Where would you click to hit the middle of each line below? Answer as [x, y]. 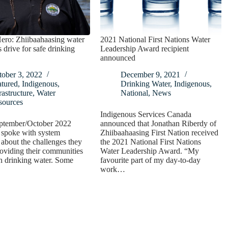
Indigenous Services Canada [146, 115]
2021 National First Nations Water [155, 40]
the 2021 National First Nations [151, 142]
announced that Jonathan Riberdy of [159, 124]
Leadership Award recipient [145, 49]
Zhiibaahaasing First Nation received [160, 133]
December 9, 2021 [151, 75]
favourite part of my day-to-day [151, 160]
